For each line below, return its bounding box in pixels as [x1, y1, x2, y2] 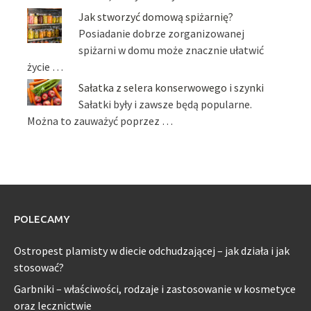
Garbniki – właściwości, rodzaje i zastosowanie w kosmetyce [14, 281, 296, 296]
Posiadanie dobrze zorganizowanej [78, 26, 245, 40]
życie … [27, 59, 64, 74]
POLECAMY [14, 213, 70, 226]
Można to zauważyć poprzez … [27, 114, 174, 128]
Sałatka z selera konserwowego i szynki [78, 81, 264, 95]
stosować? [14, 260, 64, 275]
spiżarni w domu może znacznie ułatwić [78, 42, 264, 57]
